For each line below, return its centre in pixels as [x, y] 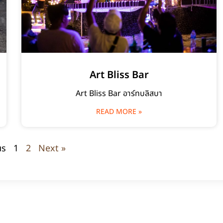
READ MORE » [119, 111]
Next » [52, 148]
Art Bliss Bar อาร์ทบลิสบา [119, 93]
